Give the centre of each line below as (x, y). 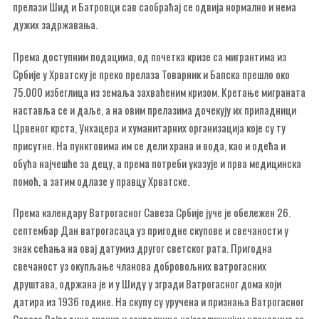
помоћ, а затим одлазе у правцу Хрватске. (101, 181)
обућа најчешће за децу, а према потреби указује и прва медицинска (157, 163)
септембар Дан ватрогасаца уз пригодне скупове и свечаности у (151, 230)
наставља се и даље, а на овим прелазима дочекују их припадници (155, 109)
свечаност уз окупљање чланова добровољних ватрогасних (140, 266)
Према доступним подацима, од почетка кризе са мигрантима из (150, 56)
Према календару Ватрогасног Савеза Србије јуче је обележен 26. (152, 212)
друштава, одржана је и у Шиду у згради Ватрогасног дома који (147, 283)
